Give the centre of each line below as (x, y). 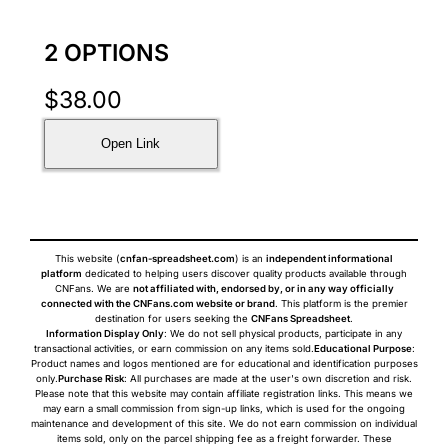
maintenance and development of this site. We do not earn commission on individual (224, 423)
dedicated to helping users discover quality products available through (244, 273)
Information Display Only (105, 333)
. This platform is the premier (341, 303)
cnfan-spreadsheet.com (177, 258)
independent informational (329, 258)
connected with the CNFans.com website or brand (157, 303)
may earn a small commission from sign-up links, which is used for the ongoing (224, 408)
